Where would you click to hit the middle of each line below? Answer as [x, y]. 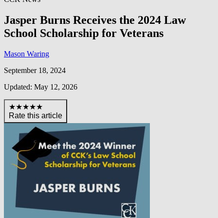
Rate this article [36, 115]
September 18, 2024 [35, 70]
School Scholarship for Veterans [84, 33]
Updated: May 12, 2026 [41, 87]
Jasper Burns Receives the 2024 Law [95, 20]
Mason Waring [27, 54]
